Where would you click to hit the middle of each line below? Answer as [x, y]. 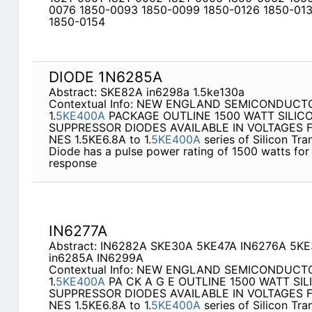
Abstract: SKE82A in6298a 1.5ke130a [146, 92]
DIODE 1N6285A [105, 77]
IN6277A [78, 231]
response [72, 163]
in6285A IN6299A [96, 258]
